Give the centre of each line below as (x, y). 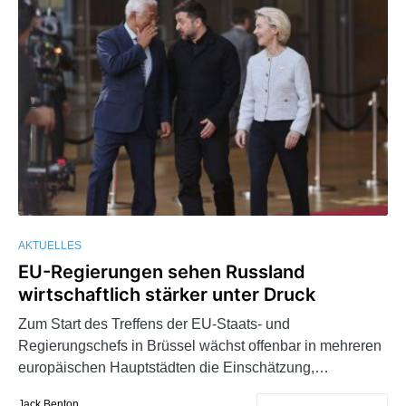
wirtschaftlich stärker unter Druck (167, 295)
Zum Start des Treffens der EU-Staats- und (154, 324)
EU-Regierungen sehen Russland (162, 272)
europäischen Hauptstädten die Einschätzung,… (174, 368)
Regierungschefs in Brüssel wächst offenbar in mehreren (200, 346)
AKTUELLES (50, 246)
